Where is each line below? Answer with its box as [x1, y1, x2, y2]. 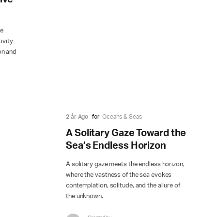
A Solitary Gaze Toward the [66, 128, 186, 139]
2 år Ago [66, 114, 89, 120]
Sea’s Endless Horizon [66, 141, 166, 151]
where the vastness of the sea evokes [66, 172, 172, 179]
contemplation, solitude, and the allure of [66, 183, 180, 189]
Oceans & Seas [102, 114, 142, 120]
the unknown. [66, 193, 103, 200]
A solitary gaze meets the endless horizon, [66, 161, 185, 168]
